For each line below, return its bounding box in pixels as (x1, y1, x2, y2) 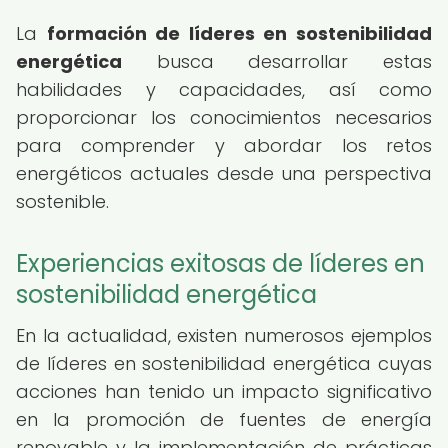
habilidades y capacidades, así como (16, 77, 432, 102)
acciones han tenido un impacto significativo (16, 379, 432, 404)
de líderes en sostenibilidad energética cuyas (16, 351, 432, 376)
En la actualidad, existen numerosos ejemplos (16, 323, 432, 348)
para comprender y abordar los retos (16, 133, 432, 158)
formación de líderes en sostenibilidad (46, 21, 433, 46)
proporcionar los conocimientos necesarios (16, 105, 432, 130)
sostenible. (16, 189, 109, 214)
